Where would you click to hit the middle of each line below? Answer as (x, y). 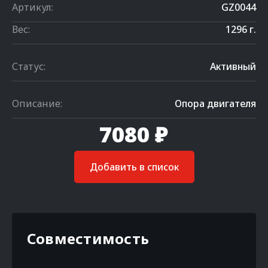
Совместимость (88, 238)
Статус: (29, 66)
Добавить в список (134, 167)
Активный (233, 66)
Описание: (37, 103)
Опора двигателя (215, 103)
